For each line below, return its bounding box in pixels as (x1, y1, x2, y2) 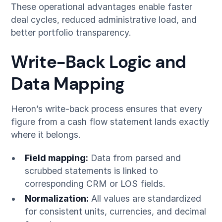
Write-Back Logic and (11, 51, 186, 74)
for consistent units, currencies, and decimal (24, 206, 206, 217)
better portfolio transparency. (11, 27, 132, 38)
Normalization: (24, 193, 89, 204)
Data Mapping (11, 72, 125, 96)
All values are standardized (88, 193, 201, 204)
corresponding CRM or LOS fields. (24, 178, 166, 189)
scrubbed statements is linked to (24, 166, 158, 176)
